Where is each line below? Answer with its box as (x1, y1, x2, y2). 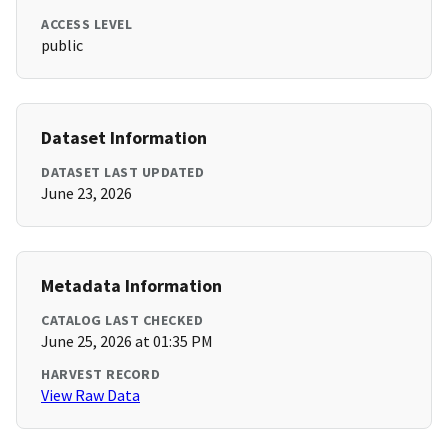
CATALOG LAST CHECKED (41, 311, 203, 330)
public (41, 35, 83, 56)
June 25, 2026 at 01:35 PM (41, 331, 213, 352)
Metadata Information (41, 274, 222, 298)
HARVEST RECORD (41, 365, 160, 384)
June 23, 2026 (41, 183, 132, 204)
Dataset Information (41, 126, 207, 150)
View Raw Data (41, 385, 140, 406)
